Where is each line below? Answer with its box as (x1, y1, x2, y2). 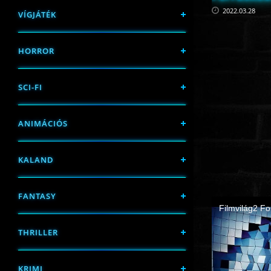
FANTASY (18, 191, 56, 201)
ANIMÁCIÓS (18, 118, 68, 129)
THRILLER (18, 227, 58, 238)
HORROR (18, 45, 54, 56)
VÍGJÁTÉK (18, 9, 56, 20)
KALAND (18, 154, 54, 165)
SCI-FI (18, 82, 42, 93)
